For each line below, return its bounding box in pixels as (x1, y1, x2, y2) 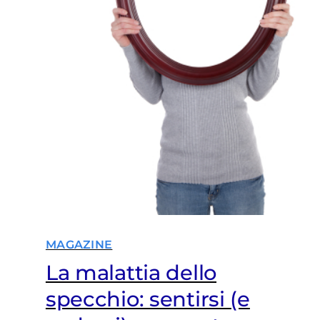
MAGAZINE (45, 238, 113, 252)
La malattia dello (45, 260, 217, 286)
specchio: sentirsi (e (45, 286, 250, 312)
